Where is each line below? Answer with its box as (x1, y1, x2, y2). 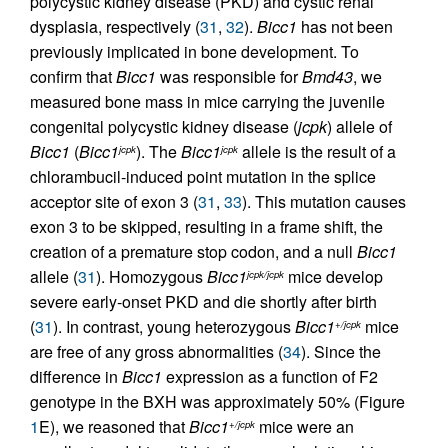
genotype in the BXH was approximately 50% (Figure (30, 390, 405, 413)
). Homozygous (96, 265, 207, 288)
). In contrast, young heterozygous (53, 315, 295, 338)
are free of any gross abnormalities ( (30, 340, 283, 363)
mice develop (284, 265, 383, 288)
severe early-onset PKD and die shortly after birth (30, 290, 377, 313)
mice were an (255, 415, 354, 438)
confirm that (30, 65, 116, 88)
